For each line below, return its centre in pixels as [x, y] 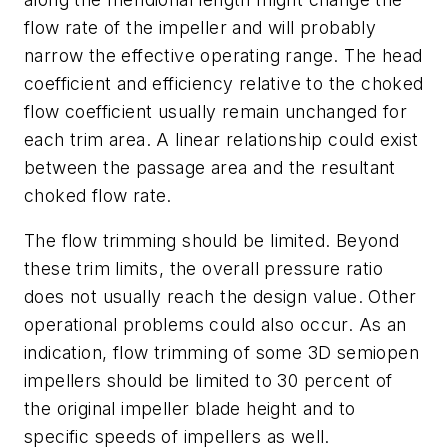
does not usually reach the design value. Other [220, 297]
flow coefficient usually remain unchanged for [215, 111]
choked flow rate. [98, 195]
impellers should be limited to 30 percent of [208, 381]
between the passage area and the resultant [210, 167]
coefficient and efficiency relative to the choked [224, 83]
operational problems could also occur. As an [215, 325]
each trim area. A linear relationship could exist [221, 139]
